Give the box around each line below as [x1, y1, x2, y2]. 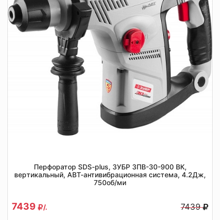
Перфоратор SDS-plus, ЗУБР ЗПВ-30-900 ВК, [33, 163, 187, 171]
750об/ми [94, 178, 126, 187]
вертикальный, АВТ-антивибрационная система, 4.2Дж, [14, 170, 206, 179]
